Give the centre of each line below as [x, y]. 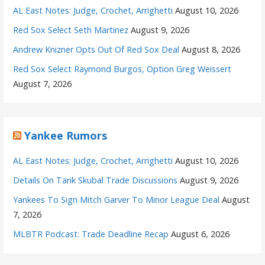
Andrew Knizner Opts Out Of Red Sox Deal [96, 49]
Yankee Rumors [66, 135]
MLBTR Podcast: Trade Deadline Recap [91, 234]
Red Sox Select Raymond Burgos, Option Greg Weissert [122, 69]
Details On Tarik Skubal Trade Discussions [96, 180]
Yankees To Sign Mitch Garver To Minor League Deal [117, 199]
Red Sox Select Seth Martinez [71, 30]
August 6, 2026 [201, 234]
